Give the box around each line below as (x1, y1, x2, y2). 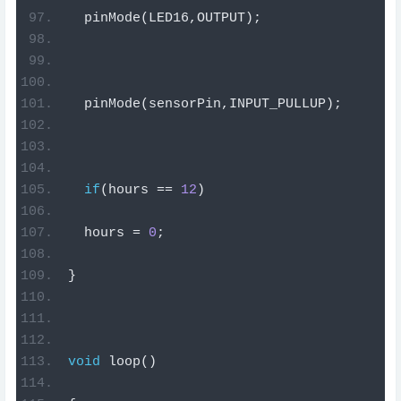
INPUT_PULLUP (228, 96, 326, 112)
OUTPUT (196, 10, 245, 26)
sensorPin (148, 96, 221, 112)
